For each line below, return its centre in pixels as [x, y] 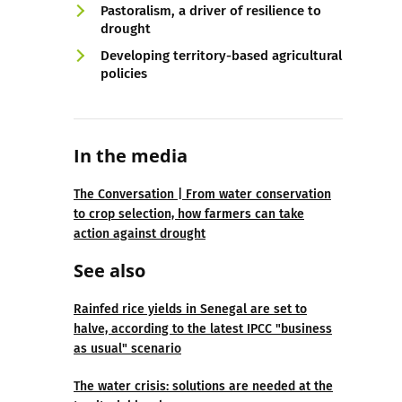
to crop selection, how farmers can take [189, 214]
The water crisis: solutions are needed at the [203, 386]
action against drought [140, 234]
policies [124, 74]
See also [112, 271]
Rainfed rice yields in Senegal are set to [190, 309]
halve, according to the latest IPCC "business [203, 329]
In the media [131, 156]
